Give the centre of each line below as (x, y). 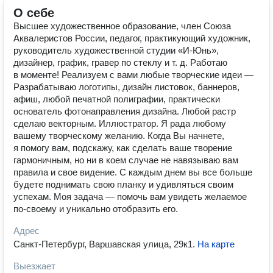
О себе (34, 13)
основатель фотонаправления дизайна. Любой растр (125, 111)
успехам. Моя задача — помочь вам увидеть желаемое (130, 197)
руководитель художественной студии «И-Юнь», (116, 50)
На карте (216, 244)
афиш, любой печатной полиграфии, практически (117, 99)
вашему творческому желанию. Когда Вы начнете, (119, 136)
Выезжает (34, 266)
